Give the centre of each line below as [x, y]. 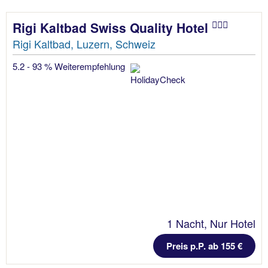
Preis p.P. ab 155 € [204, 246]
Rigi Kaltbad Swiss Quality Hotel [112, 28]
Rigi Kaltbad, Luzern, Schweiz [84, 44]
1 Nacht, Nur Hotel [211, 223]
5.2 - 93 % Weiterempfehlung [70, 66]
